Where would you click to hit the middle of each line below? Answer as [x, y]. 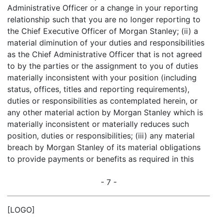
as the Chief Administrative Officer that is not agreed [105, 54]
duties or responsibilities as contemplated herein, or [102, 101]
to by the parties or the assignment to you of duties [103, 66]
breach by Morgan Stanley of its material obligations [104, 147]
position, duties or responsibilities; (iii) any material [101, 136]
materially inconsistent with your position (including [102, 77]
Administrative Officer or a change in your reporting [103, 8]
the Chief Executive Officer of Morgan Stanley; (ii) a [103, 31]
